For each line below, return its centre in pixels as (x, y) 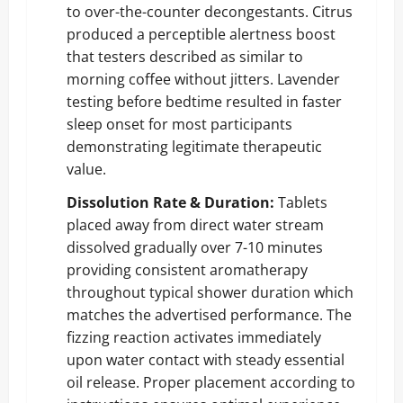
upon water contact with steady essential (206, 359)
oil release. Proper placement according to (211, 382)
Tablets (301, 202)
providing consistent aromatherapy (187, 269)
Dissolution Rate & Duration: (170, 202)
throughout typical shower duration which (210, 292)
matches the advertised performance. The (209, 314)
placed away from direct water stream (195, 224)
